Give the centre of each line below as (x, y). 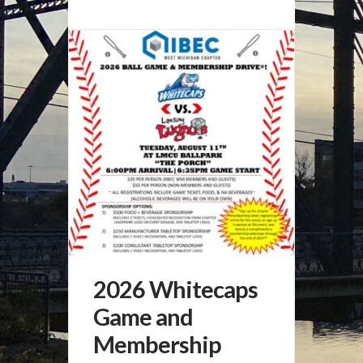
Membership (157, 344)
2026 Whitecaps (175, 289)
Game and (143, 316)
